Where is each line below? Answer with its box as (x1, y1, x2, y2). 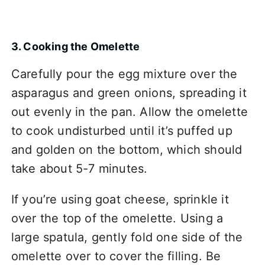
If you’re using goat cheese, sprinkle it (11, 192, 229, 206)
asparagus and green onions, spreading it (11, 85, 247, 100)
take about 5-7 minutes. (11, 161, 148, 176)
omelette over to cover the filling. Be (11, 248, 221, 263)
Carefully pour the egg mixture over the (11, 66, 238, 81)
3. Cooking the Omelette (11, 40, 140, 53)
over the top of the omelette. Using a (11, 211, 224, 225)
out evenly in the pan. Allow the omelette (11, 104, 248, 119)
